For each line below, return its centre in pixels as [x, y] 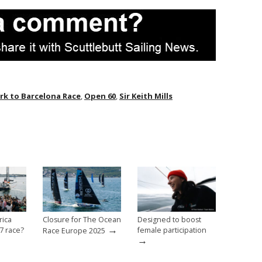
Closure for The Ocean [82, 219]
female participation [172, 230]
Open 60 [100, 96]
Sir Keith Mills [146, 96]
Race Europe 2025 [74, 230]
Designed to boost [169, 219]
